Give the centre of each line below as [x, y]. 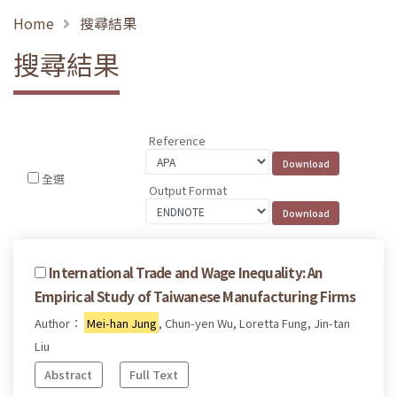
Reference [178, 141]
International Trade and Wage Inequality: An [186, 272]
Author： [59, 323]
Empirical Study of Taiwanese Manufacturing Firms [195, 296]
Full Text [154, 375]
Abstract [69, 375]
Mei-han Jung [121, 323]
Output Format [188, 190]
